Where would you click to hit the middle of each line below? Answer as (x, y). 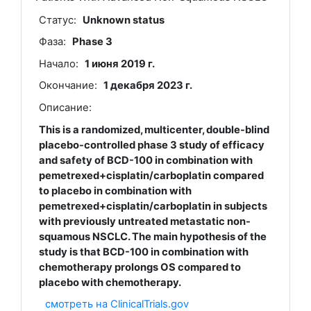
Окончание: (68, 86)
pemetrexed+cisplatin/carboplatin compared (151, 175)
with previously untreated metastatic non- (144, 221)
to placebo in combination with (115, 191)
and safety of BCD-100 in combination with (145, 160)
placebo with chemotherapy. (110, 282)
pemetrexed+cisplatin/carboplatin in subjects (153, 206)
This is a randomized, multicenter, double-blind (154, 129)
